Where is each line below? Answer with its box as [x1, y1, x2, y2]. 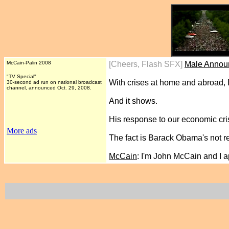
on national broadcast [49, 79, 102, 85]
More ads [7, 126, 37, 135]
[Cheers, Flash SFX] [109, 60, 185, 68]
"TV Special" [7, 74, 36, 79]
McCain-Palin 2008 [7, 60, 53, 65]
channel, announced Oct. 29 [7, 85, 75, 90]
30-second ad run [7, 79, 49, 85]
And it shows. [109, 97, 157, 105]
